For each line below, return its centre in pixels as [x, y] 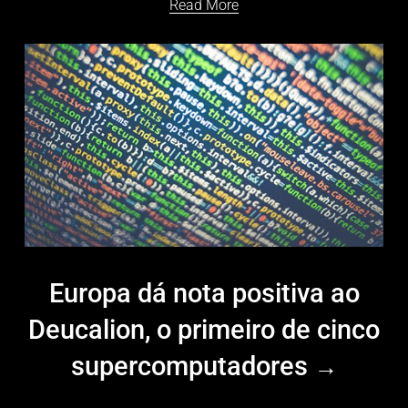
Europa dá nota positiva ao [204, 294]
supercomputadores [192, 367]
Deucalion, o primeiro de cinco [204, 330]
